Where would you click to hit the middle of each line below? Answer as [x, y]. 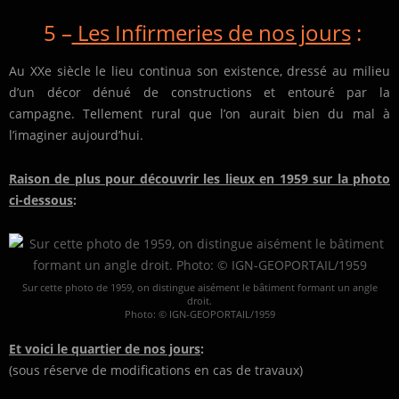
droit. [199, 301]
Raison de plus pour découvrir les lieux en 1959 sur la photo [199, 179]
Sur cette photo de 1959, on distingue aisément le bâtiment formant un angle [199, 288]
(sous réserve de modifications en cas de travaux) [156, 370]
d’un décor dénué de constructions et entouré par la [199, 93]
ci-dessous [41, 200]
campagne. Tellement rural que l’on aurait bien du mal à [199, 114]
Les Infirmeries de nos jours [211, 33]
